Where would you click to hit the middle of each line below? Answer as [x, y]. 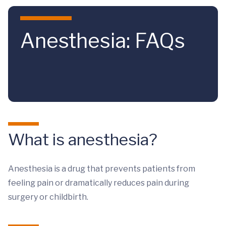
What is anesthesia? [83, 139]
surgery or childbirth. [48, 197]
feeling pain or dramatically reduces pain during [99, 183]
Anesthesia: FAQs [103, 41]
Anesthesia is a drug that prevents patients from [102, 169]
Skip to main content [56, 17]
